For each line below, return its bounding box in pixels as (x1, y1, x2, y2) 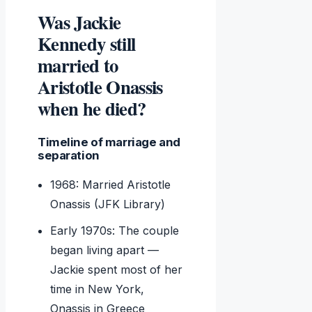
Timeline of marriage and (38, 135, 180, 150)
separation (38, 148, 100, 163)
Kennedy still (38, 30, 136, 58)
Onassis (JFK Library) (50, 197, 166, 212)
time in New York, (50, 282, 145, 297)
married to (38, 52, 118, 79)
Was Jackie (38, 8, 121, 36)
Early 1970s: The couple (50, 224, 180, 238)
